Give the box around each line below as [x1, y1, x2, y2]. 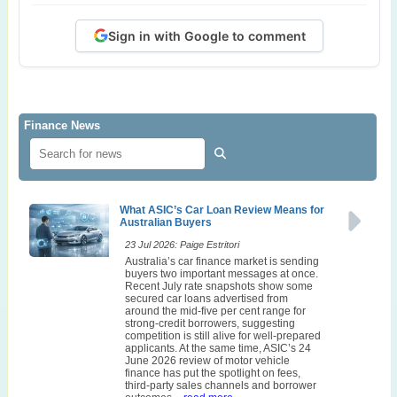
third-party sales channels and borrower [125, 378, 316, 392]
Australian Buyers [120, 215, 212, 229]
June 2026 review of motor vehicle [125, 354, 290, 367]
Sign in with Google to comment [107, 27, 306, 43]
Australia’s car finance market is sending [125, 254, 319, 268]
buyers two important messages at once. [125, 267, 318, 280]
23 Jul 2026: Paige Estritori [125, 238, 239, 250]
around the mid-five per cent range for [125, 304, 306, 317]
